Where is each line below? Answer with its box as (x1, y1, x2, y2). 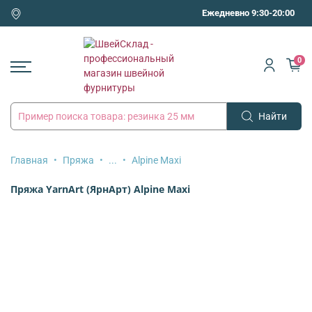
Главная (10, 154, 48, 166)
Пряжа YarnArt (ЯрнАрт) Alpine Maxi (10, 182, 190, 196)
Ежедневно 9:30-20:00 (202, 8, 295, 18)
